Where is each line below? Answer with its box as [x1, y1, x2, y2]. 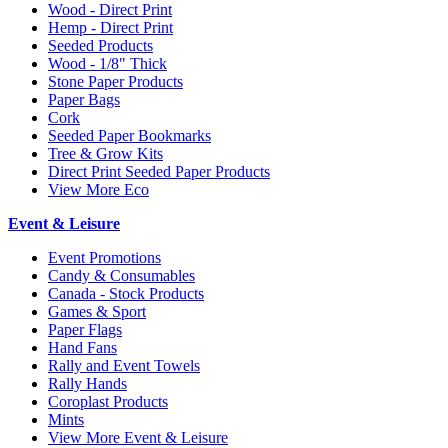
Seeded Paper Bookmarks [48, 127, 211, 145]
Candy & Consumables [48, 267, 195, 285]
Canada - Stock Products [48, 285, 204, 303]
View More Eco [48, 181, 149, 199]
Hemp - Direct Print [48, 19, 173, 37]
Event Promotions [48, 249, 161, 267]
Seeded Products [48, 37, 153, 55]
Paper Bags [48, 91, 120, 109]
